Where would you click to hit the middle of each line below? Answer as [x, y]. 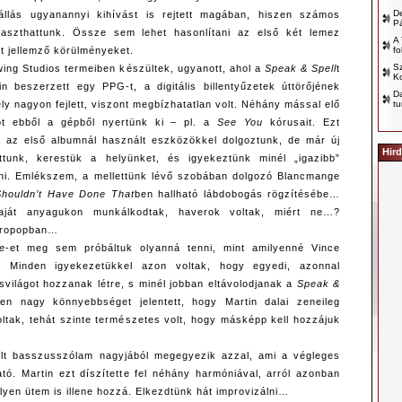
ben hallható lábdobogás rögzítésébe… [237, 194]
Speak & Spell [301, 69]
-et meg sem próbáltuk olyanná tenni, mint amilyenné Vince [173, 248]
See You [240, 122]
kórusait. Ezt [302, 122]
